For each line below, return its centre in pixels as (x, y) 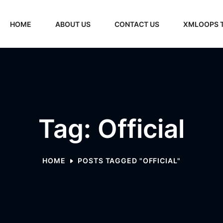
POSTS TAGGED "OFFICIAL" (129, 160)
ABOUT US (73, 24)
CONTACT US (137, 24)
